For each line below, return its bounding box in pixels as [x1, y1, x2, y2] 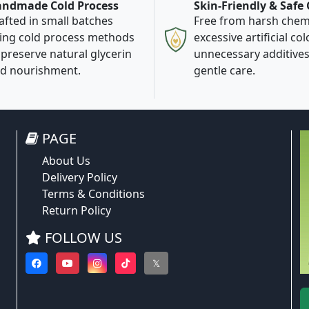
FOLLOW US [41, 228, 122, 248]
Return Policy [42, 203, 111, 219]
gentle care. [194, 63, 255, 79]
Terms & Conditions [42, 186, 145, 202]
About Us [42, 153, 90, 169]
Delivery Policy [42, 170, 117, 186]
